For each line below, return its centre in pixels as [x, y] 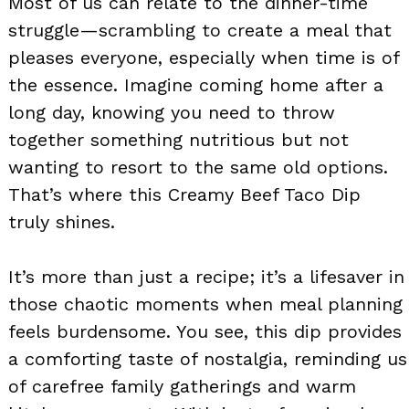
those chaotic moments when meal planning [205, 304]
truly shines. [62, 221]
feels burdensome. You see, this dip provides [205, 331]
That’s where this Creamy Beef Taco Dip [184, 194]
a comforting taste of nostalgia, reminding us [208, 358]
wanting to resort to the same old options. [198, 167]
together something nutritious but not [178, 139]
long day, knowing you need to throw [172, 112]
